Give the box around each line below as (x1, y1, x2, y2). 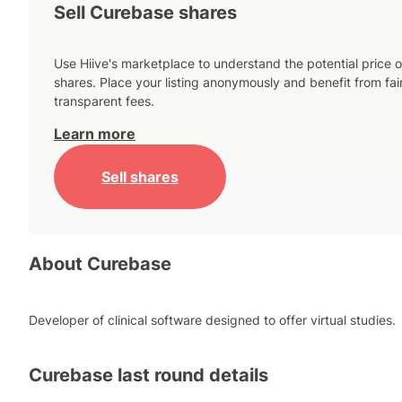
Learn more (54, 125, 135, 144)
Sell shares (101, 167, 179, 186)
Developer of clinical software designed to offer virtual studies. (29, 311, 396, 328)
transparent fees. (54, 93, 154, 109)
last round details (113, 364, 268, 387)
